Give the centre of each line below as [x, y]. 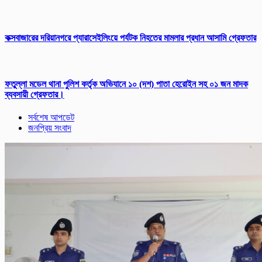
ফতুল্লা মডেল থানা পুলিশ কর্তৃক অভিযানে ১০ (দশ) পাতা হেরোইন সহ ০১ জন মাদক [126, 84]
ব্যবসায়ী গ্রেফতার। [35, 94]
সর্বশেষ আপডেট [51, 118]
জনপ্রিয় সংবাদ [50, 128]
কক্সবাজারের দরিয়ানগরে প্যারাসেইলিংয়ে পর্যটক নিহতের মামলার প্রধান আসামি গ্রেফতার [130, 38]
